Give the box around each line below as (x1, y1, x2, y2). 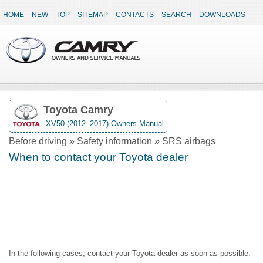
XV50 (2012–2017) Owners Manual (43, 119, 164, 128)
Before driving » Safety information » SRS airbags (9, 136, 215, 146)
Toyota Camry (43, 104, 113, 116)
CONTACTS (116, 11, 154, 19)
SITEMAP (77, 11, 108, 19)
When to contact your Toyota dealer (9, 151, 188, 163)
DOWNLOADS (199, 11, 245, 19)
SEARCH (161, 11, 191, 19)
